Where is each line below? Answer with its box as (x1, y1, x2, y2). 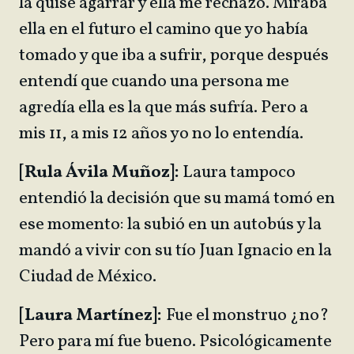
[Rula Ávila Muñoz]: (19, 160, 179, 185)
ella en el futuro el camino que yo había (19, 17, 308, 42)
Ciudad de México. (19, 265, 160, 289)
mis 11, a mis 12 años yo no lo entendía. (19, 122, 303, 146)
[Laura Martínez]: (19, 303, 162, 328)
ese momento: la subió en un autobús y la (19, 213, 322, 237)
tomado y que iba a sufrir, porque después (19, 43, 329, 68)
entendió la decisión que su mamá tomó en (19, 186, 335, 211)
